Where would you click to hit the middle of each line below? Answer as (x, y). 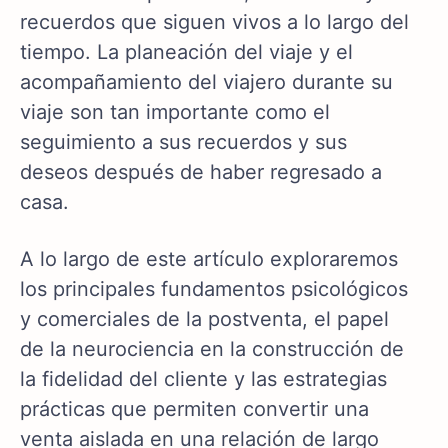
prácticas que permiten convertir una (194, 409)
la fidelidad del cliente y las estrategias (203, 379)
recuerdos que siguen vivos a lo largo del (214, 22)
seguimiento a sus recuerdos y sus (183, 142)
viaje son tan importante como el (175, 112)
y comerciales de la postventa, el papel (204, 319)
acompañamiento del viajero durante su (206, 82)
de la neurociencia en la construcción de (212, 349)
